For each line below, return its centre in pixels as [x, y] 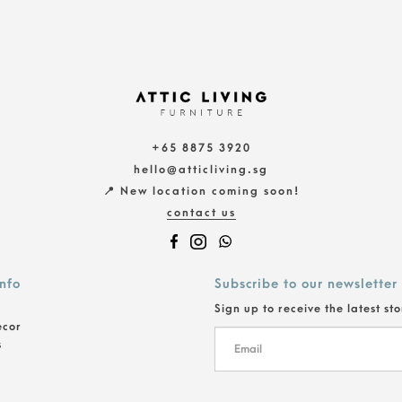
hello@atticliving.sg [201, 170]
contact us [201, 213]
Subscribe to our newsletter [306, 284]
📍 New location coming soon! [201, 191]
